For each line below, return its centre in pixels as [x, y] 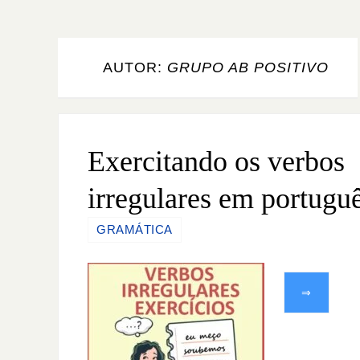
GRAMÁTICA [135, 229]
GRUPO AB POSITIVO [248, 67]
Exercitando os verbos [216, 162]
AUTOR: [135, 67]
